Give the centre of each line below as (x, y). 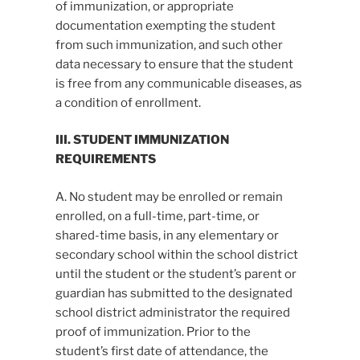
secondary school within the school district (176, 254)
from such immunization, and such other (169, 45)
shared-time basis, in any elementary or (167, 235)
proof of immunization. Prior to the (153, 331)
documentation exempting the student (165, 25)
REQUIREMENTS (105, 160)
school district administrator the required (172, 312)
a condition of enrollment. (128, 102)
